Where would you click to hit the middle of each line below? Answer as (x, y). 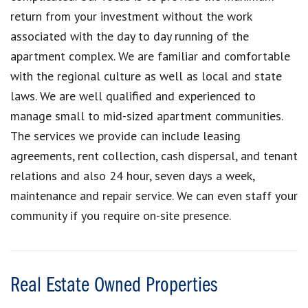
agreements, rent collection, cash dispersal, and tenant (154, 155)
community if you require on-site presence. (121, 215)
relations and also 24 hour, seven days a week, (132, 175)
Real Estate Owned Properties (114, 286)
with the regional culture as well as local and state (146, 76)
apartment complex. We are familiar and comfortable (150, 56)
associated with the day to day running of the (130, 36)
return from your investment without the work (131, 16)
